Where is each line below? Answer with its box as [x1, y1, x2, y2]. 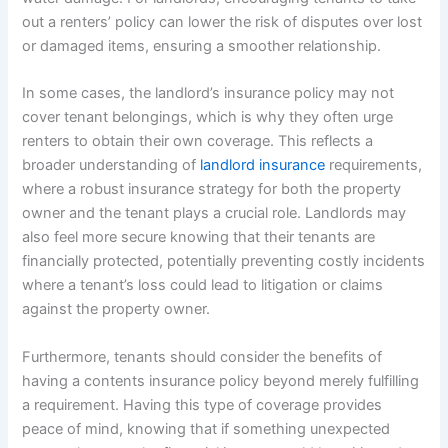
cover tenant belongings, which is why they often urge [22, 108, 394, 127]
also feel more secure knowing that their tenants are [22, 228, 376, 247]
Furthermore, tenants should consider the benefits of [22, 347, 383, 366]
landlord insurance [200, 156, 326, 175]
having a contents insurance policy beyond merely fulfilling [22, 371, 420, 390]
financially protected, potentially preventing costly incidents [22, 252, 426, 271]
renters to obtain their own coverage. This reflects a [22, 132, 374, 151]
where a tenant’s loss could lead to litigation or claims [22, 276, 384, 295]
